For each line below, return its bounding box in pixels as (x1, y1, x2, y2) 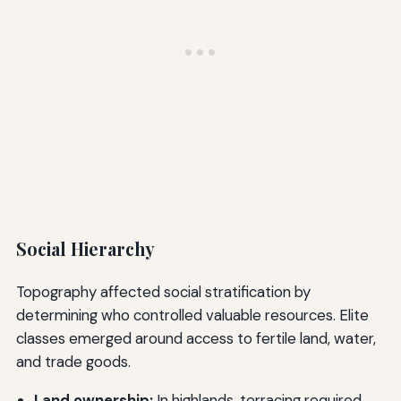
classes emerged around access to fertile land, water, (15, 328, 376, 349)
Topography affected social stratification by (15, 282, 311, 303)
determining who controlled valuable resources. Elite (15, 305, 369, 326)
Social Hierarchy (15, 236, 155, 260)
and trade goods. (15, 352, 131, 372)
